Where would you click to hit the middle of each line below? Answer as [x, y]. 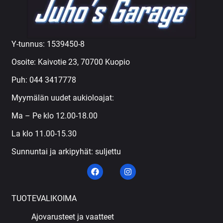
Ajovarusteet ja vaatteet [73, 217]
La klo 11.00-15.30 [44, 134]
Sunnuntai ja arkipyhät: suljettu [66, 152]
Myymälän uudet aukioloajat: [64, 98]
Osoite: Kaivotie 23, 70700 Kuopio [71, 62]
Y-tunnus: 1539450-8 [48, 44]
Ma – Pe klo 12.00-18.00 [55, 116]
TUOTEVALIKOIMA [44, 199]
